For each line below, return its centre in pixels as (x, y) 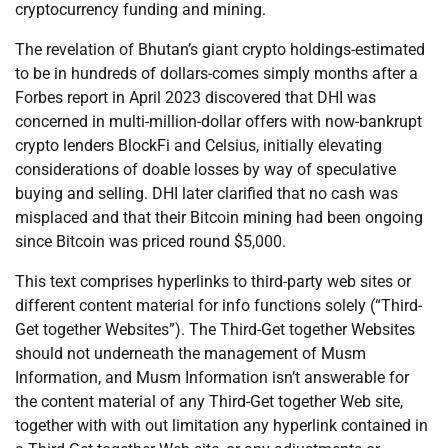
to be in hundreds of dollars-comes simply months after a (216, 74)
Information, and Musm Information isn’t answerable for (212, 378)
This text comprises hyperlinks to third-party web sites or (213, 282)
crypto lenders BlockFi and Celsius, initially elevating (198, 146)
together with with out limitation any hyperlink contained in (221, 426)
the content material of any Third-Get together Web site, (209, 402)
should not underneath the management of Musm (190, 354)
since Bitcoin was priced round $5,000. (150, 242)
